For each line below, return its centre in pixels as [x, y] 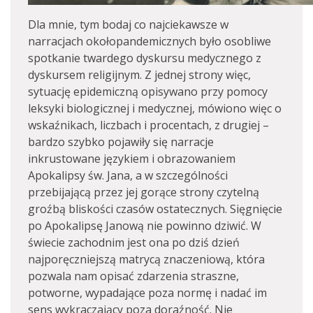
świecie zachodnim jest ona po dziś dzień [134, 242]
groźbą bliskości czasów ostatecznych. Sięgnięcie [155, 209]
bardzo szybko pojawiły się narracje [121, 142]
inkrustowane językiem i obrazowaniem [132, 159]
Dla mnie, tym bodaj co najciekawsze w [128, 24]
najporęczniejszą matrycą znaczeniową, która [146, 259]
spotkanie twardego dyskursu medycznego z [145, 58]
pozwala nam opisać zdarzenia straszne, [133, 276]
